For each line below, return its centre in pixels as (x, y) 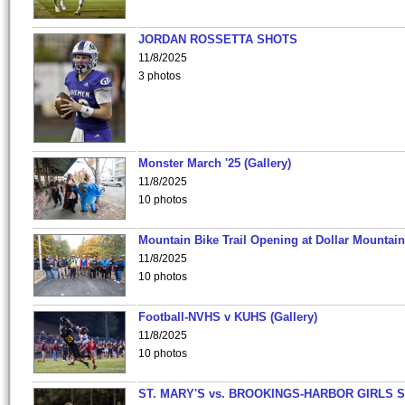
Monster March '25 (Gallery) (215, 163)
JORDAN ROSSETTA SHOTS (218, 39)
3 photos (160, 76)
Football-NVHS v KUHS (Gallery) (228, 317)
